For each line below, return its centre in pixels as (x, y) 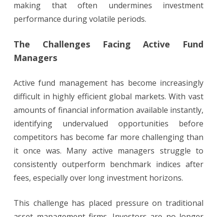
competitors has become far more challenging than (108, 137)
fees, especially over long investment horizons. (98, 178)
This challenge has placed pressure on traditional (108, 203)
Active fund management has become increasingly (108, 83)
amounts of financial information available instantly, (108, 110)
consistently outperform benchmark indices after (108, 164)
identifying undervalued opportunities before (108, 124)
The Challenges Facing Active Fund (108, 44)
